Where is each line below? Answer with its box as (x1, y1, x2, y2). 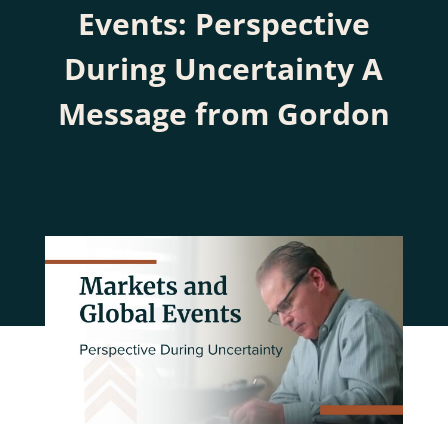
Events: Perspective (77, 3, 370, 44)
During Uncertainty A (64, 48, 384, 89)
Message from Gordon (57, 93, 390, 134)
